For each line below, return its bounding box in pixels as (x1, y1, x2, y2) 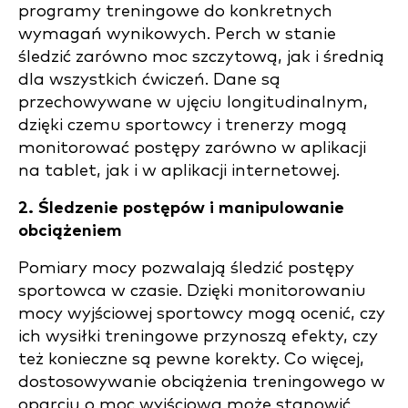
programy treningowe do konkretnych (18, 3, 332, 20)
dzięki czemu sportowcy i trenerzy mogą (18, 117, 347, 134)
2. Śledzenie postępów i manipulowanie (18, 199, 344, 217)
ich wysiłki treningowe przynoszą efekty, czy (18, 328, 378, 345)
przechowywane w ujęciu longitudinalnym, (18, 94, 368, 111)
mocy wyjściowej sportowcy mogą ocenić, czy (18, 305, 385, 322)
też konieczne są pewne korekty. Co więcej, (18, 351, 364, 368)
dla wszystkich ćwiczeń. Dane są (18, 71, 280, 88)
